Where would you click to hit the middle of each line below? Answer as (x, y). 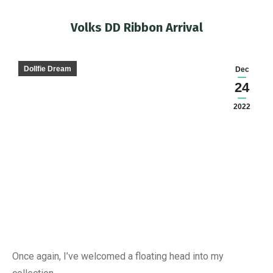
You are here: (164, 45)
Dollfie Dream (48, 69)
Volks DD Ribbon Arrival (136, 27)
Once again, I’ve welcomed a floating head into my (118, 257)
